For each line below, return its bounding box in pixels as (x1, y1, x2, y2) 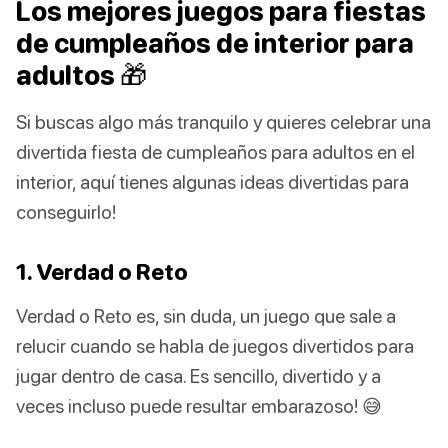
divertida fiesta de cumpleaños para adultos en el (16, 140, 415, 164)
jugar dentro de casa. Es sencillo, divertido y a (16, 364, 381, 388)
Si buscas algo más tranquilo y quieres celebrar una (16, 110, 431, 134)
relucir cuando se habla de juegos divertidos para (16, 334, 414, 358)
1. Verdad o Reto (16, 258, 188, 286)
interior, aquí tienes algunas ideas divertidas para (16, 170, 409, 194)
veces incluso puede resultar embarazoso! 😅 (16, 394, 382, 418)
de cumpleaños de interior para (16, 27, 414, 60)
